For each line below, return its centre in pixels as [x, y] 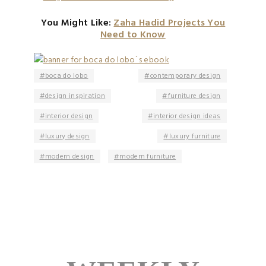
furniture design [194, 96]
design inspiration [75, 96]
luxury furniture [195, 137]
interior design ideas [187, 117]
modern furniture [148, 157]
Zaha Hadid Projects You [170, 23]
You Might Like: [77, 23]
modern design [69, 157]
